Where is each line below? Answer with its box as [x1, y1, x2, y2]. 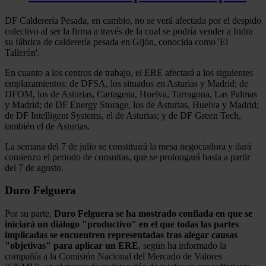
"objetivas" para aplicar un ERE [5, 240, 138, 251]
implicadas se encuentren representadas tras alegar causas [5, 230, 237, 240]
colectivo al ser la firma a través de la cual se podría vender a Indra [5, 26, 253, 36]
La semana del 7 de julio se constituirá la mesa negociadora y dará [5, 141, 251, 151]
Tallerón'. [5, 47, 40, 58]
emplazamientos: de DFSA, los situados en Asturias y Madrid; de [5, 78, 248, 88]
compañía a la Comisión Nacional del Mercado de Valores [5, 251, 222, 262]
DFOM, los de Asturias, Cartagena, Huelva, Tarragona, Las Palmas [5, 88, 257, 99]
